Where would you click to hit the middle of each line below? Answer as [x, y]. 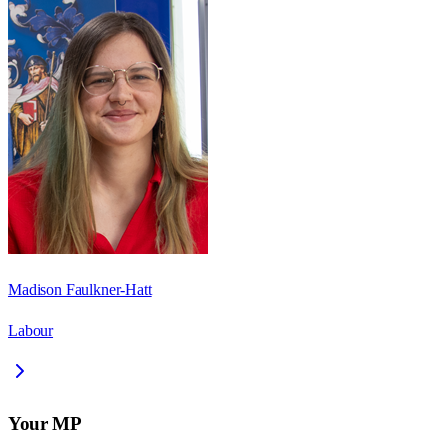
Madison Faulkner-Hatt [80, 290]
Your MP [45, 423]
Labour [31, 331]
